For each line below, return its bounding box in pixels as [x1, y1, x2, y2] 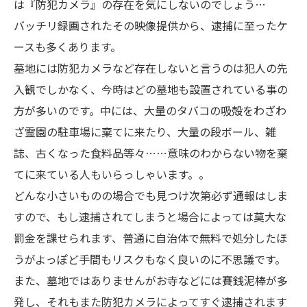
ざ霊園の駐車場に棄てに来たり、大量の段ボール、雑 [14, 123, 276, 140]
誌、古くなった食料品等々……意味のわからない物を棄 [14, 145, 288, 161]
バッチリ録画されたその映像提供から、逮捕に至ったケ [14, 17, 288, 34]
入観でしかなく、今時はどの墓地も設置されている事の [14, 81, 288, 97]
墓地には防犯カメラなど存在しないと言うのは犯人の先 [14, 60, 288, 76]
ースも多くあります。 [14, 38, 121, 55]
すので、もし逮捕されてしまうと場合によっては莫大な [14, 208, 286, 225]
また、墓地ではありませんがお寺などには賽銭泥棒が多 [14, 272, 288, 288]
